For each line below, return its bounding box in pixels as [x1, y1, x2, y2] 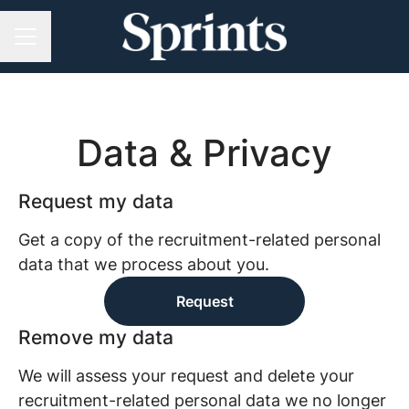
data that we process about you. [18, 255, 269, 274]
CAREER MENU [14, 37, 110, 53]
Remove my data [18, 326, 173, 349]
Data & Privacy [77, 131, 332, 175]
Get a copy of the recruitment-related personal [18, 230, 381, 249]
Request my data [18, 190, 173, 213]
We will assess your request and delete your [18, 366, 354, 385]
